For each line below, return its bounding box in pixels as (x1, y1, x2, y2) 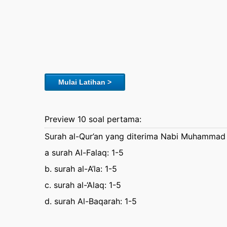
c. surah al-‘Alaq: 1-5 (44, 180, 121, 190)
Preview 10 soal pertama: (44, 114, 141, 124)
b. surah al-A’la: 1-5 (44, 164, 117, 174)
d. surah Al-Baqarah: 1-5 (44, 196, 137, 206)
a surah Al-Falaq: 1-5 (44, 147, 124, 158)
